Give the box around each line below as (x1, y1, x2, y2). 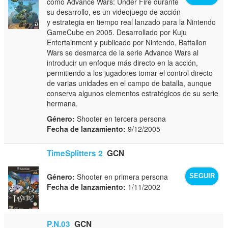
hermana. (47, 98, 78, 108)
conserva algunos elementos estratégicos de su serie (47, 88, 219, 98)
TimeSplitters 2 (47, 147, 103, 159)
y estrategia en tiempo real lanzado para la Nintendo (47, 16, 216, 27)
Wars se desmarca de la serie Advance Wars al (47, 47, 199, 58)
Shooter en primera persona (75, 171, 168, 182)
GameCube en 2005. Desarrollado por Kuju (47, 26, 187, 37)
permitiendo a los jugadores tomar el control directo (47, 67, 213, 78)
